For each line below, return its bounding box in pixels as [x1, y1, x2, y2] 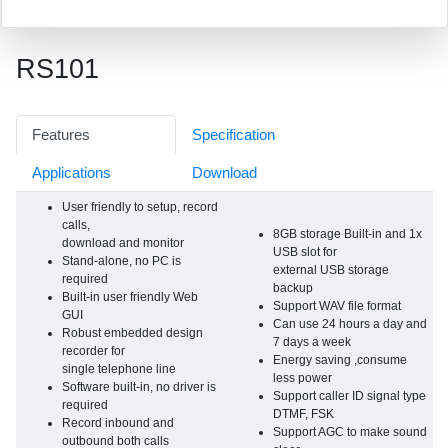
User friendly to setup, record [62, 200, 218, 215]
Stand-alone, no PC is [62, 254, 181, 269]
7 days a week [273, 335, 351, 350]
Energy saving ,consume [273, 353, 407, 368]
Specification [192, 125, 276, 143]
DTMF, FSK [273, 407, 334, 422]
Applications [32, 163, 112, 181]
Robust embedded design [62, 326, 203, 341]
